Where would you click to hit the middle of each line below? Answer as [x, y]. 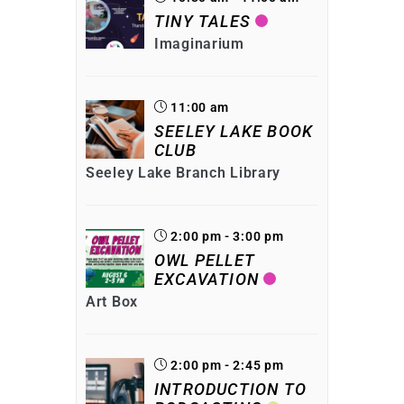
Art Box [112, 301]
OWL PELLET [205, 260]
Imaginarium [199, 43]
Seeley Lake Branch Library [184, 172]
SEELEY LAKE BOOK [234, 131]
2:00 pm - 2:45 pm [225, 365]
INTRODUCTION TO [230, 389]
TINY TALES [202, 21]
